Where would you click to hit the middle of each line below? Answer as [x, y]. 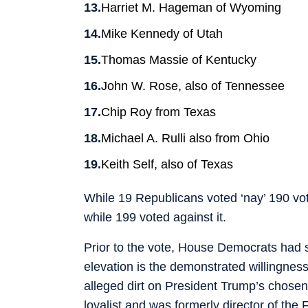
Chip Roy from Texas [158, 112]
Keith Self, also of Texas [167, 164]
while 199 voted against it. [155, 217]
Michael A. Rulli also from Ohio [185, 138]
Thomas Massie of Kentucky [179, 59]
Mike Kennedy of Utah [162, 33]
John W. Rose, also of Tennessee [193, 86]
